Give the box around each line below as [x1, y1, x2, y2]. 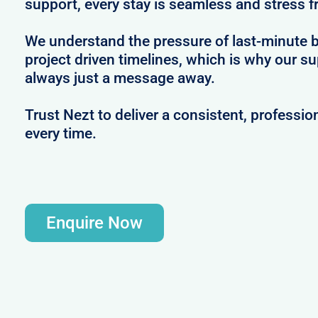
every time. [24, 124, 97, 142]
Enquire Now [45, 212, 143, 233]
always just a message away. [24, 69, 215, 87]
